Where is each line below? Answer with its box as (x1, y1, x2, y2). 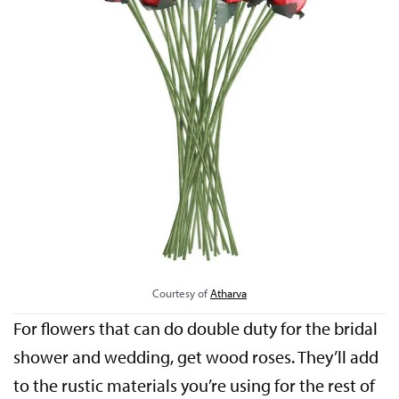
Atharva (210, 285, 247, 300)
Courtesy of (152, 285, 210, 300)
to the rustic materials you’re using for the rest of (13, 373, 376, 396)
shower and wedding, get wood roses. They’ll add (13, 345, 379, 368)
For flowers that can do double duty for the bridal (13, 316, 379, 339)
